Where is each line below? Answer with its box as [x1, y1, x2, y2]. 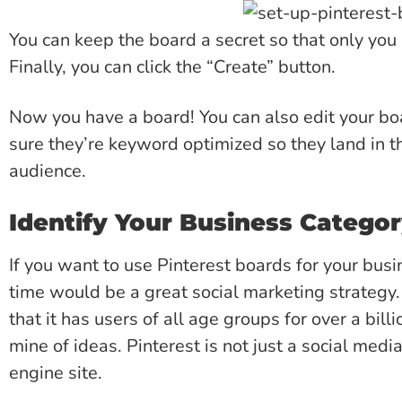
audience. [9, 158, 86, 183]
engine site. [9, 360, 102, 385]
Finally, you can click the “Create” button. [9, 54, 336, 79]
